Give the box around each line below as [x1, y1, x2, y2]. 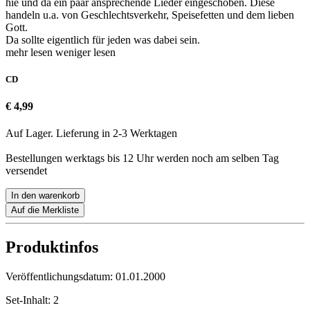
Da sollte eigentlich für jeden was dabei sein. [6, 33, 200, 46]
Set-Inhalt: [6, 294, 53, 307]
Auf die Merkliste [11, 205, 79, 216]
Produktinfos [6, 238, 98, 257]
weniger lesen [55, 46, 116, 58]
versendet [6, 165, 47, 177]
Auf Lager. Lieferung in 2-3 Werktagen [6, 127, 177, 140]
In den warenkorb [11, 190, 80, 201]
